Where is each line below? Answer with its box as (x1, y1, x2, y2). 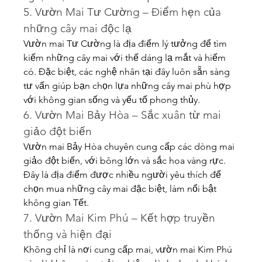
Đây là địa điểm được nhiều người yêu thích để (23, 169, 221, 180)
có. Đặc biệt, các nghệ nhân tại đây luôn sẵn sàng (23, 66, 230, 77)
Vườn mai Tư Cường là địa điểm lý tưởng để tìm (23, 38, 227, 49)
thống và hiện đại (23, 227, 112, 241)
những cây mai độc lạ (23, 22, 132, 35)
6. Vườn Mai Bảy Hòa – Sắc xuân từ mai (23, 108, 221, 122)
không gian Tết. (23, 197, 89, 208)
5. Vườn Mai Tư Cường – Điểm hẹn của (23, 5, 221, 19)
